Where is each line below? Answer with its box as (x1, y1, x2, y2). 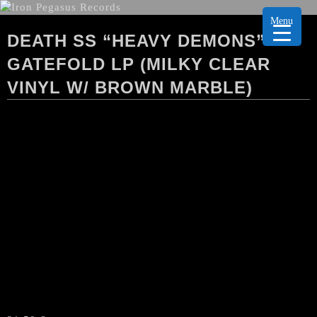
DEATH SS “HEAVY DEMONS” (7, 31, 265, 50)
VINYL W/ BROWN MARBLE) (7, 78, 253, 97)
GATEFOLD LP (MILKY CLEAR (7, 54, 270, 74)
